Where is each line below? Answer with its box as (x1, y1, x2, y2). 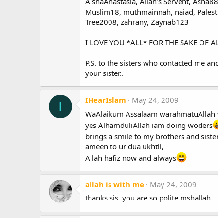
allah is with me (85, 180, 144, 190)
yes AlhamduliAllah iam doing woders (85, 120, 213, 130)
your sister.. (85, 68, 124, 78)
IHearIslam (85, 95, 126, 105)
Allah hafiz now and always (85, 153, 176, 163)
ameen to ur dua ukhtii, (85, 142, 163, 152)
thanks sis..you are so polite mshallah (85, 193, 211, 203)
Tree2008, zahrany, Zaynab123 (85, 17, 189, 27)
